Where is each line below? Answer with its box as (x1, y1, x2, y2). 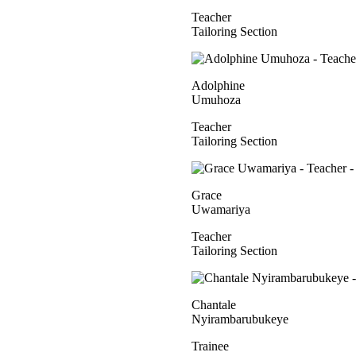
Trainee (192, 339, 229, 353)
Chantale (192, 298, 236, 311)
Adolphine (192, 79, 245, 92)
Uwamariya (192, 203, 250, 216)
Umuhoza (192, 93, 241, 106)
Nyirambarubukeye (192, 312, 288, 326)
